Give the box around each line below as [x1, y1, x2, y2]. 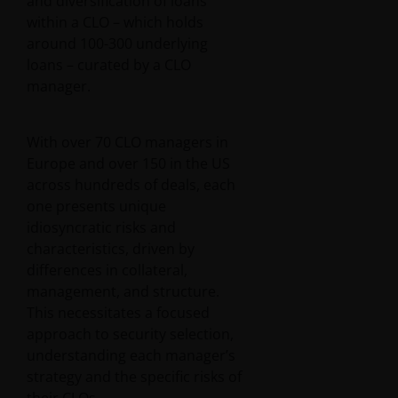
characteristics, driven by [27, 239, 195, 259]
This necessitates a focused [27, 303, 210, 323]
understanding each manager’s [27, 346, 235, 366]
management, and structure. [27, 282, 219, 302]
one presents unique [27, 196, 166, 217]
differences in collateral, [27, 260, 187, 281]
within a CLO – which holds [27, 12, 203, 33]
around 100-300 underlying [27, 34, 208, 54]
